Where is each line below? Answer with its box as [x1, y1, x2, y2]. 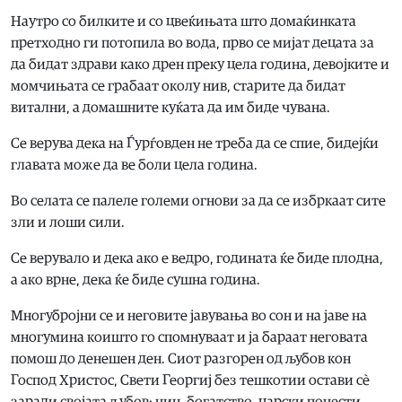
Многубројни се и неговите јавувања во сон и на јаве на [11, 309, 367, 324]
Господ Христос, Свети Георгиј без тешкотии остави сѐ [11, 373, 370, 389]
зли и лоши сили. [11, 215, 125, 231]
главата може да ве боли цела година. [11, 158, 258, 173]
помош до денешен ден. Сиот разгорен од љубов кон [11, 352, 351, 367]
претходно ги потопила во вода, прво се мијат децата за [11, 36, 374, 51]
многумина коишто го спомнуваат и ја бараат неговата [11, 330, 368, 345]
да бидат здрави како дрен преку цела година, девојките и [11, 57, 389, 73]
